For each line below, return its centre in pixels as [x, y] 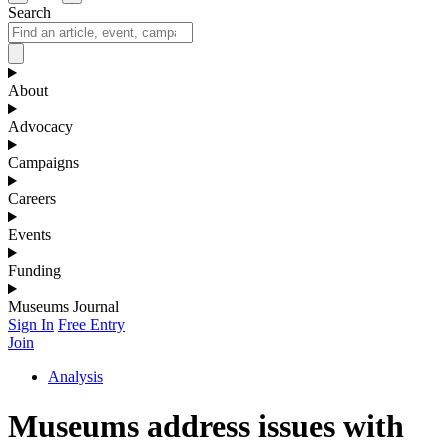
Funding [34, 271]
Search [29, 13]
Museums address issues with [206, 425]
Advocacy [40, 127]
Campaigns [43, 163]
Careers [32, 199]
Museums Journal [63, 307]
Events [29, 235]
